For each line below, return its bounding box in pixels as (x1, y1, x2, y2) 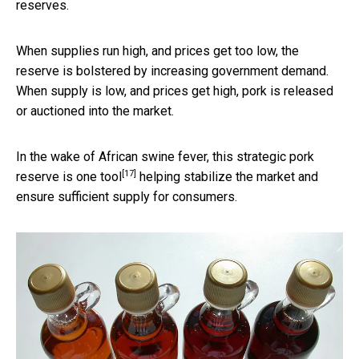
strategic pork (236, 148, 314, 164)
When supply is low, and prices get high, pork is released (16, 83, 333, 99)
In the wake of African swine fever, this (16, 148, 236, 164)
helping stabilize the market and (136, 168, 318, 184)
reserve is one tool (16, 168, 122, 184)
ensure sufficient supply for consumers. (16, 188, 237, 204)
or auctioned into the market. (16, 103, 174, 119)
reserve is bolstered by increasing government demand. (16, 63, 329, 79)
